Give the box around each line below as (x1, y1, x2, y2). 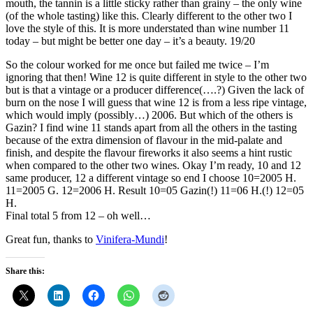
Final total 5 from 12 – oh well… (6, 210, 151, 222)
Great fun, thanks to (6, 233, 96, 246)
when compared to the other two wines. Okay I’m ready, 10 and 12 (6, 159, 301, 172)
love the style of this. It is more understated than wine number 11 (6, 22, 289, 35)
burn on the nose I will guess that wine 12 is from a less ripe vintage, (6, 96, 307, 109)
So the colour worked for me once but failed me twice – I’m (6, 59, 269, 71)
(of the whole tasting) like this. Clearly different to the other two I (6, 10, 292, 22)
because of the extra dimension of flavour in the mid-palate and (6, 134, 282, 147)
